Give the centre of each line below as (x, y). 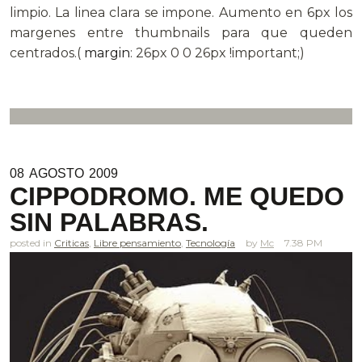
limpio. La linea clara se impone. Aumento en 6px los (181, 12)
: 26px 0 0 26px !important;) (217, 53)
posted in (32, 242)
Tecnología (210, 242)
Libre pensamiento (137, 242)
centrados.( (47, 53)
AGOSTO (57, 173)
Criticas (72, 242)
